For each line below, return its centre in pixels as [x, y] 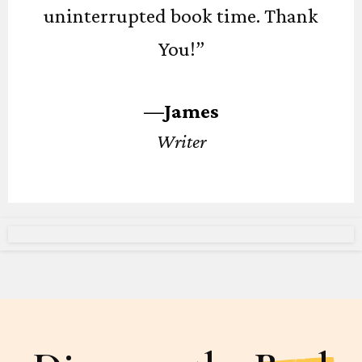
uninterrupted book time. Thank [181, 16]
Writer [181, 141]
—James [181, 111]
